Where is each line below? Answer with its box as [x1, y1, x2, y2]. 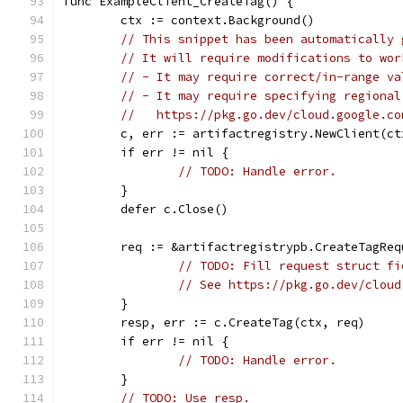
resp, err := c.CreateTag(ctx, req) [121, 315, 365, 330]
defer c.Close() [121, 201, 228, 217]
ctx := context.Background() [121, 13, 315, 28]
